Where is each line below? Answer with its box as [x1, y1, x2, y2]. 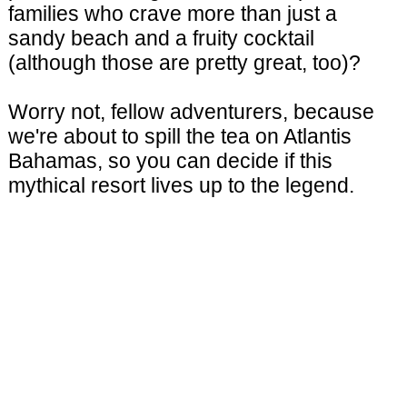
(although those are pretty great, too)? [7, 51, 361, 75]
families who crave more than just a [7, 2, 337, 26]
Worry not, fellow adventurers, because [7, 100, 374, 124]
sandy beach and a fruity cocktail [7, 26, 314, 51]
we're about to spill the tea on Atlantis [7, 124, 352, 149]
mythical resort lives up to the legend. [7, 174, 354, 198]
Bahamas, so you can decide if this [7, 149, 333, 174]
